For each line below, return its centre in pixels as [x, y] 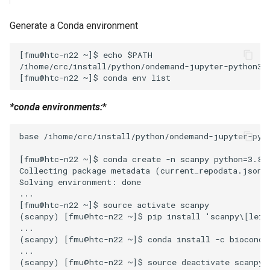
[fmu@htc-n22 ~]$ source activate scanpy [114, 205]
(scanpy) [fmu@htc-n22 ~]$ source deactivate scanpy [141, 262]
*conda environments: [56, 107]
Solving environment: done [80, 182]
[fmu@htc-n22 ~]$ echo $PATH [86, 55]
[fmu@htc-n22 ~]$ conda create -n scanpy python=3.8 [141, 159]
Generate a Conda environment [74, 26]
